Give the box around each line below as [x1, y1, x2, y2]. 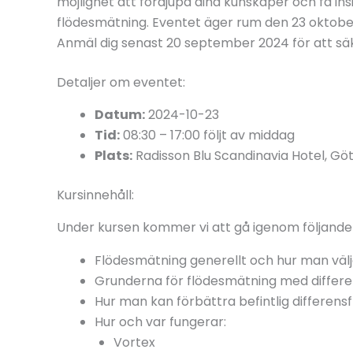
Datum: [95, 106, 145, 124]
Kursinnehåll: [57, 186, 134, 205]
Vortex [113, 333, 155, 351]
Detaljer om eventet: [57, 73, 185, 92]
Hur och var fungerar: [95, 312, 226, 331]
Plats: [95, 147, 132, 165]
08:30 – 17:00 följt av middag [120, 126, 295, 145]
